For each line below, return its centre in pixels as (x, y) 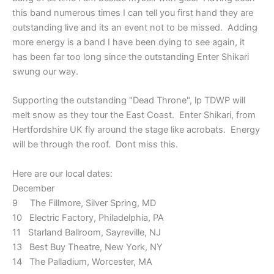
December (33, 188)
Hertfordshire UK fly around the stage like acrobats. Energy (136, 130)
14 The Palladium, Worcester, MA (82, 261)
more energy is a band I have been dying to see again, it (128, 43)
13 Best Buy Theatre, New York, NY (87, 247)
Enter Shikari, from (217, 115)
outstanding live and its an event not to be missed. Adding (135, 28)
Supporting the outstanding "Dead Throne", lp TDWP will (129, 101)
